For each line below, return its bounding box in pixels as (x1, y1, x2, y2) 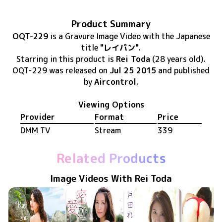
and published (158, 64, 210, 76)
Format (95, 111, 124, 122)
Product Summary (71, 17, 151, 30)
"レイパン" (100, 42, 139, 53)
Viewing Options (78, 99, 144, 110)
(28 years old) (150, 53, 204, 64)
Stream (95, 124, 121, 136)
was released (49, 64, 97, 76)
